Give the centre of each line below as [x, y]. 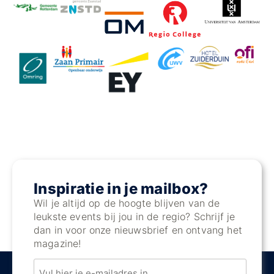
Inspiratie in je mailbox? [121, 189]
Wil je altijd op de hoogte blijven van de [127, 203]
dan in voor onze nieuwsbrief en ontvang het [138, 230]
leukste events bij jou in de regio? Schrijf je [135, 217]
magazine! [57, 244]
